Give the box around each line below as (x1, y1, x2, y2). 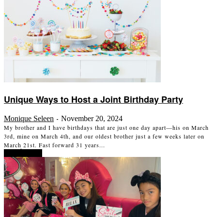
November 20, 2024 (61, 114, 123, 123)
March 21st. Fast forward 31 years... (4, 140, 105, 149)
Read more (4, 149, 42, 157)
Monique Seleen (4, 114, 54, 123)
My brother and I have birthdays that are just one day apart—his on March (4, 123, 209, 131)
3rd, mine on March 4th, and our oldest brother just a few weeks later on (4, 132, 204, 140)
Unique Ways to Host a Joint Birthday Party (4, 93, 183, 106)
